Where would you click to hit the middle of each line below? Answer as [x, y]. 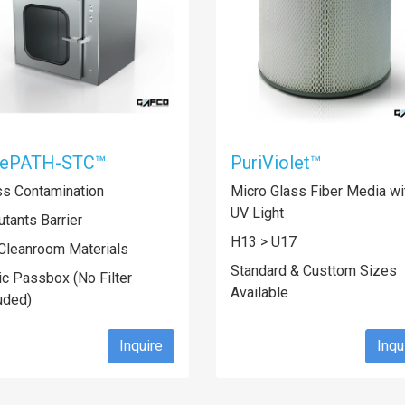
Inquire [141, 346]
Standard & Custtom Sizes [314, 271]
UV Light [257, 213]
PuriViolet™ [276, 163]
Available [259, 292]
